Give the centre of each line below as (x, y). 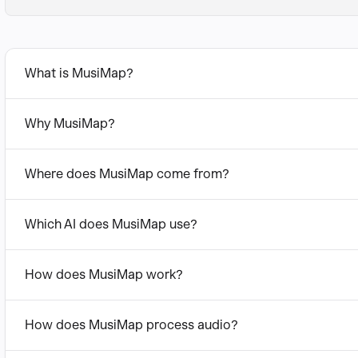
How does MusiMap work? (104, 274)
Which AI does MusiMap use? (111, 224)
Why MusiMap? (70, 123)
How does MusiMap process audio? (131, 325)
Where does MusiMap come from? (127, 174)
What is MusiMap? (79, 73)
